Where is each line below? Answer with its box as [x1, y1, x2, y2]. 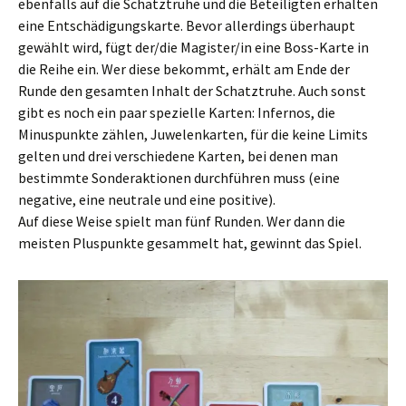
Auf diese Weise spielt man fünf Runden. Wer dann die [18, 212, 345, 230]
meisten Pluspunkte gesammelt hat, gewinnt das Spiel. [18, 234, 362, 252]
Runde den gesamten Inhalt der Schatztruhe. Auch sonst [18, 82, 366, 100]
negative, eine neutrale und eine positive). [18, 190, 275, 208]
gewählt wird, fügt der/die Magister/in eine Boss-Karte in [18, 38, 369, 56]
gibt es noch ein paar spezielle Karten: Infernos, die [18, 103, 335, 121]
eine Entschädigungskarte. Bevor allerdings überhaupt [18, 16, 355, 34]
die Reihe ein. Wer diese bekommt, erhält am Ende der [18, 60, 350, 78]
